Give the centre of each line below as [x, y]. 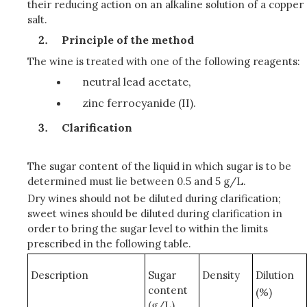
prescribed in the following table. [109, 244]
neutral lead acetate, [137, 82]
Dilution [275, 275]
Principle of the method [128, 40]
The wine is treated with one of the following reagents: [164, 61]
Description [60, 275]
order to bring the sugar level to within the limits [148, 229]
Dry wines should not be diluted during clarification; [154, 198]
